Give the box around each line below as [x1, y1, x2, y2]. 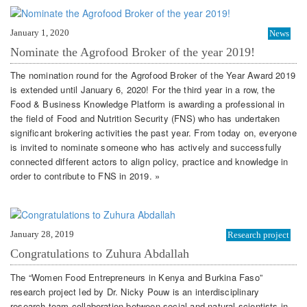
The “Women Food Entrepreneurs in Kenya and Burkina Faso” [10, 270, 262, 284]
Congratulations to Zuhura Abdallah [10, 247, 189, 261]
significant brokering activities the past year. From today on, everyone [10, 126, 297, 140]
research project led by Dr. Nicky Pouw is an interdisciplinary [10, 284, 260, 298]
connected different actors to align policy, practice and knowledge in [10, 155, 288, 169]
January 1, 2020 [10, 27, 69, 38]
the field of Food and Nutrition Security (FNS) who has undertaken [10, 112, 280, 125]
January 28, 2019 [10, 229, 74, 240]
